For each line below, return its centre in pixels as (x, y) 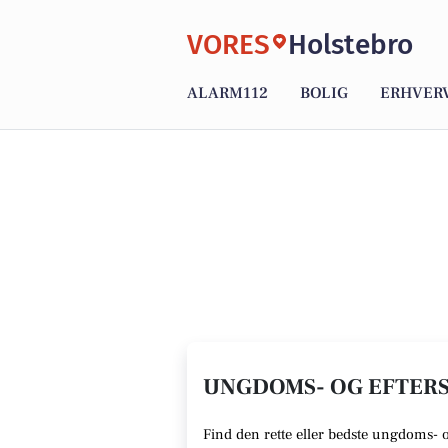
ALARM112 (227, 93)
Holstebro (350, 44)
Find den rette (249, 434)
